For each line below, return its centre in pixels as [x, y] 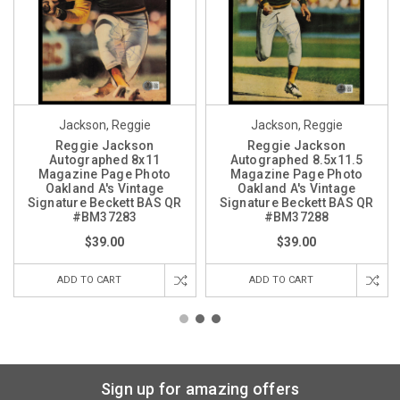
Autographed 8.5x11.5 [296, 159]
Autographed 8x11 [105, 159]
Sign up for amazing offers [200, 388]
